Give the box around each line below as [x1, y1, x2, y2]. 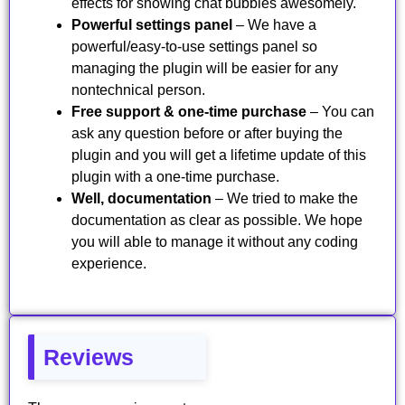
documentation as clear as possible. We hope [71, 212, 363, 229]
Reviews [43, 344, 134, 371]
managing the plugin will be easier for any [71, 61, 338, 77]
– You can [306, 104, 374, 120]
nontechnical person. [71, 82, 205, 99]
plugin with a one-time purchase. [71, 169, 279, 185]
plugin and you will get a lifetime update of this [71, 147, 366, 164]
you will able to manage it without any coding [71, 234, 358, 250]
